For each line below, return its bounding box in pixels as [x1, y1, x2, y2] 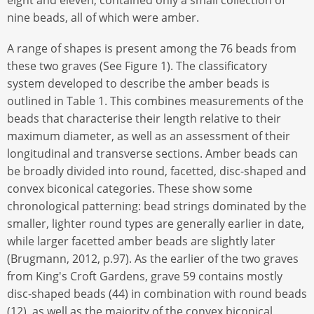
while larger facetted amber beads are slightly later [7, 233, 275, 250]
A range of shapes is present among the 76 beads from [7, 41, 296, 57]
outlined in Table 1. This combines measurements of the [7, 93, 303, 109]
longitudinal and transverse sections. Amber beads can [7, 146, 298, 162]
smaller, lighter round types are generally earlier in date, [7, 216, 304, 232]
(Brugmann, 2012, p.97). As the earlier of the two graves [7, 251, 299, 267]
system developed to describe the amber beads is [7, 76, 270, 92]
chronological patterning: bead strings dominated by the [7, 198, 306, 214]
